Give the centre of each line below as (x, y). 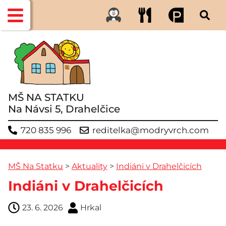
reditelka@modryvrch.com (151, 130)
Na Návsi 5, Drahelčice (64, 109)
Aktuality (90, 166)
